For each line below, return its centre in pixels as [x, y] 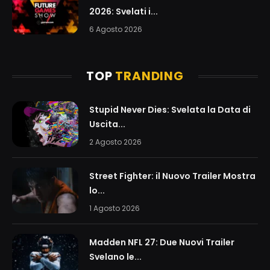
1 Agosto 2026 [115, 209]
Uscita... [107, 124]
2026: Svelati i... [124, 12]
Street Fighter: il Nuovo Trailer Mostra [172, 176]
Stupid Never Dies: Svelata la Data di [170, 110]
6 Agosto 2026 [116, 30]
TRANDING [149, 76]
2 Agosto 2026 [115, 142]
